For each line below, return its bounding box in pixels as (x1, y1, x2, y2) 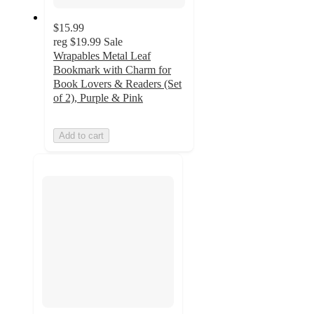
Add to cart (59, 130, 104, 142)
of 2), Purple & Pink (53, 92, 143, 104)
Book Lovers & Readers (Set (53, 78, 182, 90)
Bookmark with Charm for (53, 64, 171, 76)
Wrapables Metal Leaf (53, 50, 151, 62)
